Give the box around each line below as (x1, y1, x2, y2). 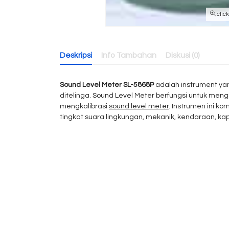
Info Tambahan (101, 51, 156, 59)
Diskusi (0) (166, 51, 200, 59)
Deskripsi (60, 51, 92, 59)
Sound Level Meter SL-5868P (60, 81, 154, 88)
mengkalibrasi (60, 103, 107, 110)
